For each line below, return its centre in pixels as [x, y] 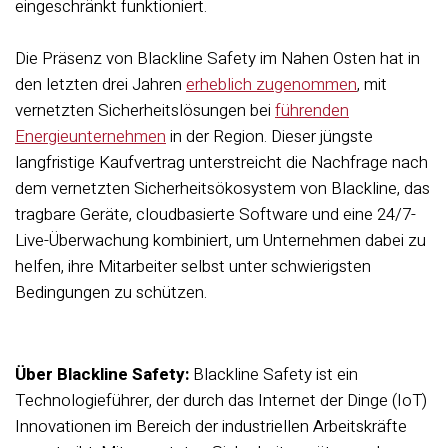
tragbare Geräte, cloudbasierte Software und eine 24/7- [215, 214]
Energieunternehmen [90, 136]
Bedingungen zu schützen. [111, 292]
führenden [312, 110]
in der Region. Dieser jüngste [269, 136]
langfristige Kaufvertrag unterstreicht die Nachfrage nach [221, 162]
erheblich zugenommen [271, 84]
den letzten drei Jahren [100, 84]
